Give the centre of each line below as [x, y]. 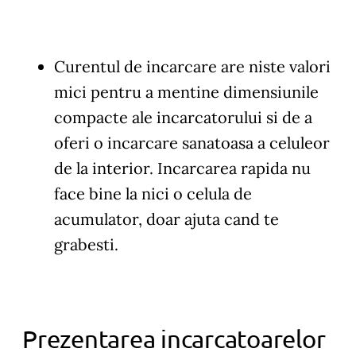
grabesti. [86, 244]
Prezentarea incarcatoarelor [174, 338]
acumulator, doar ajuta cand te [166, 219]
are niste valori [274, 66]
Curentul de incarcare [135, 66]
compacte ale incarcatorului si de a [183, 117]
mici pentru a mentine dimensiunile [186, 91]
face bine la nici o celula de [153, 193]
